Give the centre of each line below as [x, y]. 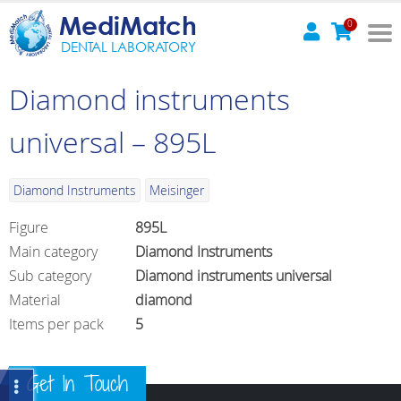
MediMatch [128, 25]
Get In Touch [77, 383]
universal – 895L [112, 141]
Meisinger [177, 190]
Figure [29, 227]
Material [35, 300]
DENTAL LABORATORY [128, 46]
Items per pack [56, 324]
